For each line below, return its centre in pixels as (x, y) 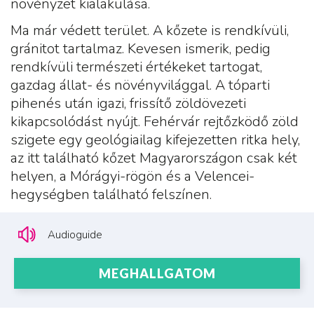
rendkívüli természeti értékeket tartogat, (136, 67)
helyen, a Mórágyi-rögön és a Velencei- (132, 177)
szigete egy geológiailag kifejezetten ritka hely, (155, 140)
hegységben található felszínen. (111, 195)
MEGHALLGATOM (157, 274)
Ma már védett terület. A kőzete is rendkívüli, (150, 31)
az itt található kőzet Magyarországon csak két (154, 158)
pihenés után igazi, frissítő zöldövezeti (128, 104)
